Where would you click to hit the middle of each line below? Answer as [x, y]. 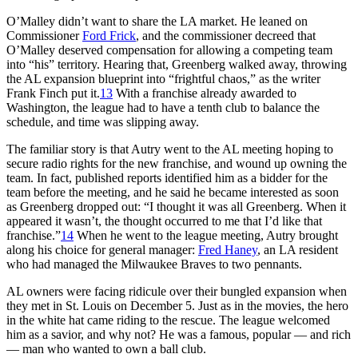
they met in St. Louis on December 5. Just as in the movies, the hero [177, 305]
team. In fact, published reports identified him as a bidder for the [167, 177]
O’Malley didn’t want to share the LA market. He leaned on [157, 21]
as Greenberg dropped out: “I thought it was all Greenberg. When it [176, 206]
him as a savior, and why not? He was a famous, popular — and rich [179, 334]
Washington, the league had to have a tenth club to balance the [163, 107]
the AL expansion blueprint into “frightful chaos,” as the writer [163, 78]
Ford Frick [109, 35]
